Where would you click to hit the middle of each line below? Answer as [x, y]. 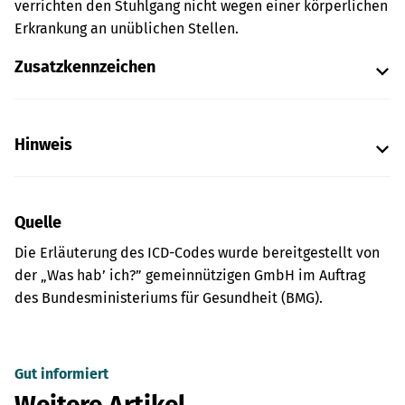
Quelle [38, 222]
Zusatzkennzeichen [85, 67]
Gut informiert [61, 374]
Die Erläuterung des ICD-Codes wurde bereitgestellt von [197, 253]
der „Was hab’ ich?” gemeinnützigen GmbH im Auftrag [190, 275]
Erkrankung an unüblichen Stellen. [127, 28]
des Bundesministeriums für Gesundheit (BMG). [169, 298]
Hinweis [43, 145]
